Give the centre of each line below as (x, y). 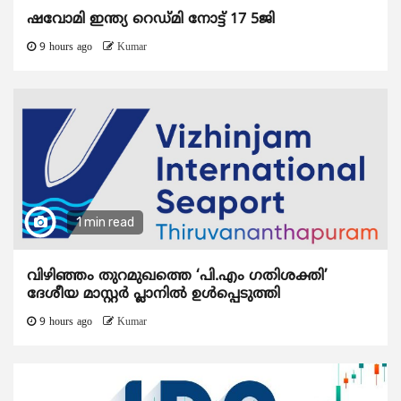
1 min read (105, 223)
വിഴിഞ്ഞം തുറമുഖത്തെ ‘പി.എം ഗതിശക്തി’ (177, 277)
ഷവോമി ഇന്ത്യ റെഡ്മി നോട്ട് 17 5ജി (151, 20)
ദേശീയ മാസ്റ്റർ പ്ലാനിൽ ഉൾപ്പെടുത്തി (154, 295)
